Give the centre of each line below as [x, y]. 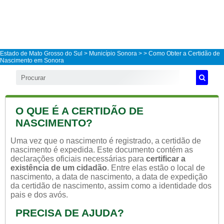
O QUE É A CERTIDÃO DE [79, 111]
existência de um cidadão [59, 168]
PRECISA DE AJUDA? [70, 213]
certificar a [166, 159]
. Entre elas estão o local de [156, 168]
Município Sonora [113, 53]
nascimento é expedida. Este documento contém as [102, 150]
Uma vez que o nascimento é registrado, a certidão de [106, 141]
